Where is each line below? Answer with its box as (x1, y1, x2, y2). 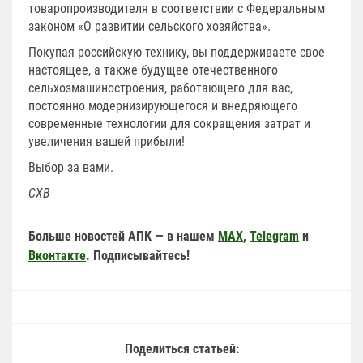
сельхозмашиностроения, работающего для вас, (28, 79, 293, 96)
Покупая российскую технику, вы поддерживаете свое (28, 44, 325, 60)
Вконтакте (28, 247, 86, 263)
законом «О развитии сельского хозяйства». (28, 18, 271, 34)
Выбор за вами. (28, 159, 113, 175)
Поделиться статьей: (124, 340, 239, 357)
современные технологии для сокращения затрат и (28, 115, 310, 131)
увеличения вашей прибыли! (28, 133, 185, 149)
